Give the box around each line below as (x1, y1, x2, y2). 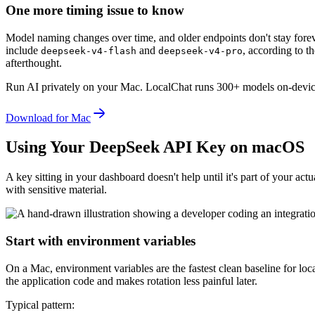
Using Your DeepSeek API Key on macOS (6, 138, 304, 157)
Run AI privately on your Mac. (6, 80, 143, 93)
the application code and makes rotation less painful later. (6, 274, 257, 287)
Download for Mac (6, 111, 91, 124)
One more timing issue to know (6, 2, 184, 18)
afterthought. (6, 56, 62, 69)
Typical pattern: (6, 298, 75, 311)
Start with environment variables (6, 233, 195, 249)
